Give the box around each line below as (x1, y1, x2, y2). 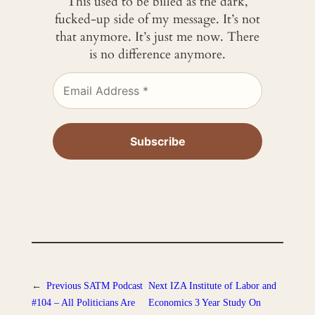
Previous (46, 279, 81, 291)
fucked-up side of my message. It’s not (55, 11, 260, 29)
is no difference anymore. (89, 46, 226, 64)
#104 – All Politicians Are (31, 296, 135, 308)
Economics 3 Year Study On (148, 296, 262, 308)
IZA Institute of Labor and (170, 279, 277, 291)
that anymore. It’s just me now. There (56, 28, 259, 46)
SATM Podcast (83, 279, 143, 291)
